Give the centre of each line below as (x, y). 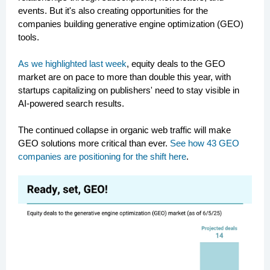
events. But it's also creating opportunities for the (113, 11)
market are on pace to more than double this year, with (124, 77)
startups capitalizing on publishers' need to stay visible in (129, 90)
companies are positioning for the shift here (102, 156)
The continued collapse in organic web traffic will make (124, 130)
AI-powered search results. (71, 103)
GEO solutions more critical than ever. (94, 143)
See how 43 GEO (205, 143)
